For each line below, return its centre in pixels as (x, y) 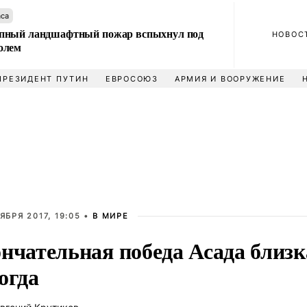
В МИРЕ (111, 216)
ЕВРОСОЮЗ (132, 79)
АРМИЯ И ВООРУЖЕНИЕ (230, 79)
